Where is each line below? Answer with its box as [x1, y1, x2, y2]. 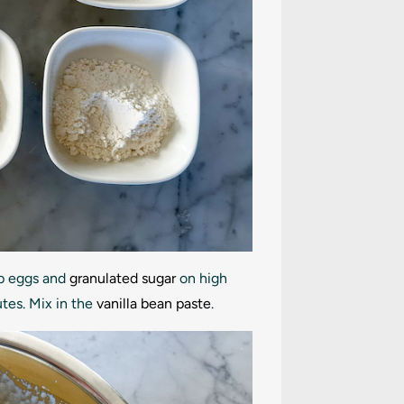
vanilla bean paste [96, 295, 211, 312]
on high [176, 270, 227, 287]
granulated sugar [69, 270, 176, 287]
